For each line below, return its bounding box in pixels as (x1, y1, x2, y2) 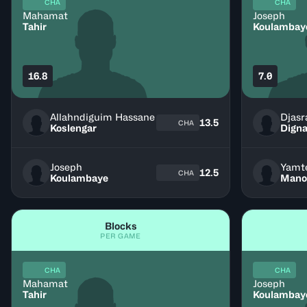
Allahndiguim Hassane (50, 111, 155, 123)
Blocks (104, 220, 137, 232)
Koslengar (50, 122, 97, 134)
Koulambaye (50, 172, 108, 184)
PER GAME (100, 232, 141, 240)
